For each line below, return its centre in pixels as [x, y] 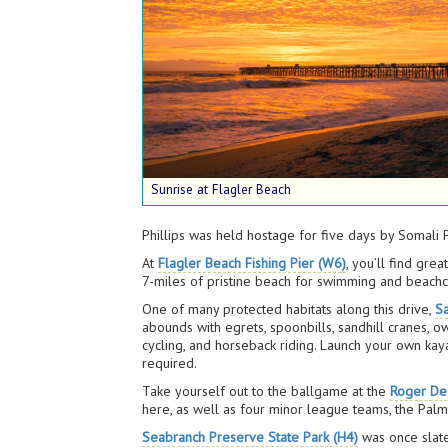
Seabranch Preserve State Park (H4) [250, 437]
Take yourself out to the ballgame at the [266, 391]
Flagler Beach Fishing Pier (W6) [252, 263]
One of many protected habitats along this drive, [289, 309]
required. [170, 363]
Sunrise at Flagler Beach [221, 189]
